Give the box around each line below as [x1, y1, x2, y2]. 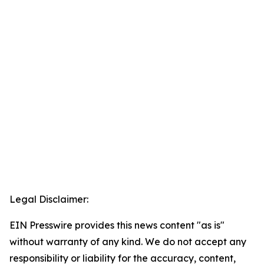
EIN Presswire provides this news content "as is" [9, 219, 225, 232]
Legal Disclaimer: [9, 193, 88, 206]
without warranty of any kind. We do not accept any [9, 236, 246, 248]
